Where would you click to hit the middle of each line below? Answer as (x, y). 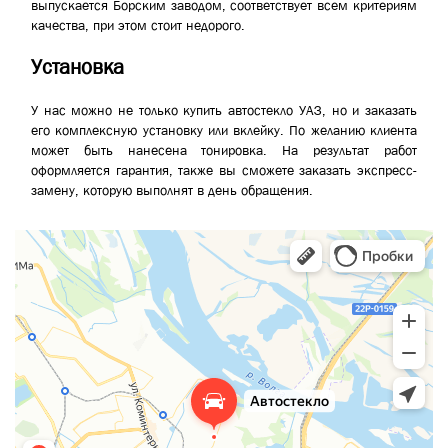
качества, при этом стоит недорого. (138, 24)
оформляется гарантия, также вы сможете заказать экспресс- (224, 169)
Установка (77, 67)
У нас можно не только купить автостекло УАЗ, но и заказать (224, 109)
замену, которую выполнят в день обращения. (172, 189)
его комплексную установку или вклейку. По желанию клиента (224, 129)
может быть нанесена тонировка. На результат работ (224, 149)
